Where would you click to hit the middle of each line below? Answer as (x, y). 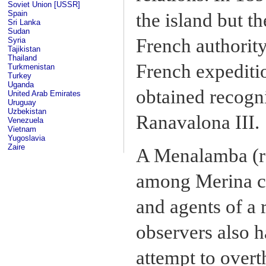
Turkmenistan (31, 67)
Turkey (20, 76)
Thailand (22, 58)
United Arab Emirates (44, 94)
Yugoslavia (26, 138)
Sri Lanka (24, 22)
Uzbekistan (27, 111)
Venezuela (26, 120)
